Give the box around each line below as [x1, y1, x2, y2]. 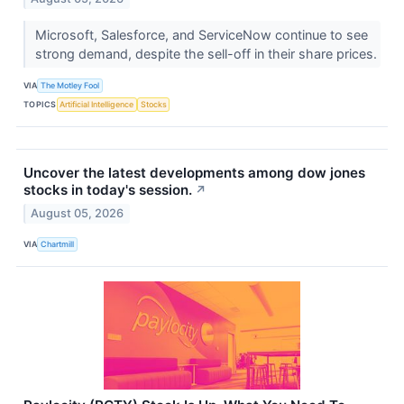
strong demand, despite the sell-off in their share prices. [34, 45, 381, 61]
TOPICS [23, 99, 57, 110]
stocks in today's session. [23, 180, 192, 198]
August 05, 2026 [31, 206, 124, 220]
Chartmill [41, 239, 75, 250]
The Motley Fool [41, 80, 100, 91]
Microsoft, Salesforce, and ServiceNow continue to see [34, 26, 368, 42]
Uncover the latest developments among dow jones [23, 163, 365, 181]
